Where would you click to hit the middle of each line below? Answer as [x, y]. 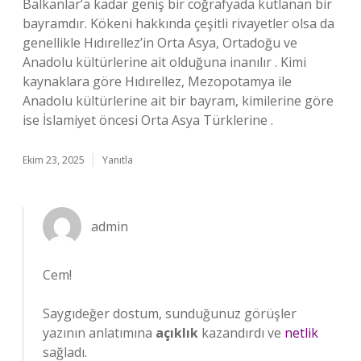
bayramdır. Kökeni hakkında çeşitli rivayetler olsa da [178, 23]
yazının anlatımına [99, 333]
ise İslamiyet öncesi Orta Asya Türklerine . [148, 120]
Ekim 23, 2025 [54, 160]
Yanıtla [118, 160]
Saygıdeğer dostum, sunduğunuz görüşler [170, 313]
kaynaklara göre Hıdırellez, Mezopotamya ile [157, 81]
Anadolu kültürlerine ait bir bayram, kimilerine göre [178, 101]
